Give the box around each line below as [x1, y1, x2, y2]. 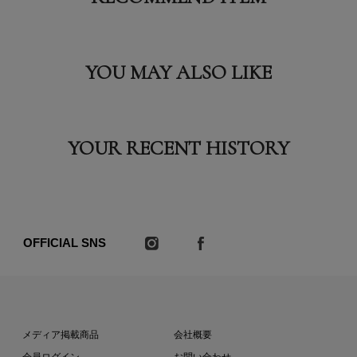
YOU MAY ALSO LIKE [85, 60, 272, 84]
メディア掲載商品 [22, 328, 99, 340]
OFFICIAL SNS [23, 235, 107, 249]
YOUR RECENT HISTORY [67, 135, 290, 160]
